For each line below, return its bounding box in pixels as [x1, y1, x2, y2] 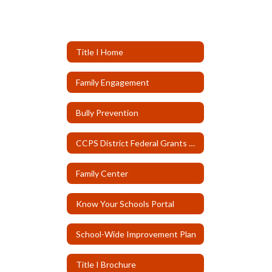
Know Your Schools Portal [76, 198, 174, 209]
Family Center [76, 168, 128, 178]
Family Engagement [76, 76, 149, 87]
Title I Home [76, 46, 123, 57]
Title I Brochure [76, 259, 136, 270]
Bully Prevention [76, 107, 138, 118]
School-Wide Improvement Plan [76, 228, 196, 239]
